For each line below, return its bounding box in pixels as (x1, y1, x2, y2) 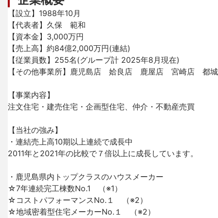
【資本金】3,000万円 (8, 32, 84, 41)
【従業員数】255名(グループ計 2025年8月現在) (8, 55, 180, 65)
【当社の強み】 (8, 125, 62, 135)
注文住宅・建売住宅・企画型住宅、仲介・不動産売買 (8, 102, 195, 111)
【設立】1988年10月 (8, 8, 81, 18)
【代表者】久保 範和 (8, 20, 86, 30)
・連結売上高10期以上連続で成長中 (8, 137, 133, 146)
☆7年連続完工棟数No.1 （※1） (8, 183, 122, 193)
